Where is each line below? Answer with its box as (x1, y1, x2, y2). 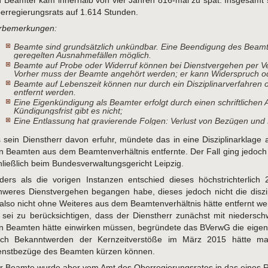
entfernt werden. (14, 87, 76, 98)
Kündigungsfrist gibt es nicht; (14, 105, 127, 115)
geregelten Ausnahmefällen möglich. (14, 50, 151, 60)
